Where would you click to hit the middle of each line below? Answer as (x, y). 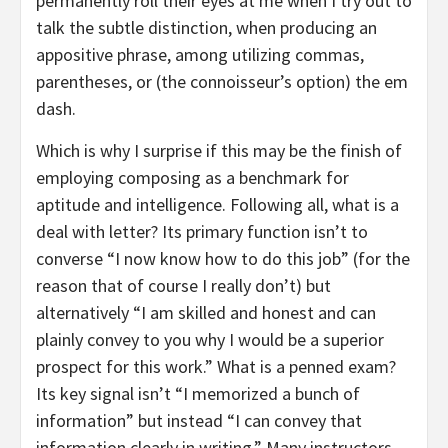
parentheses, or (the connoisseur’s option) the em (222, 82)
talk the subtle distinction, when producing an (206, 28)
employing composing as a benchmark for (192, 178)
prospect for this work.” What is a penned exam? (216, 367)
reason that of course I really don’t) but (183, 286)
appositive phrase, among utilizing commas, (200, 55)
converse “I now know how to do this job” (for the (223, 259)
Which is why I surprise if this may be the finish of (219, 151)
